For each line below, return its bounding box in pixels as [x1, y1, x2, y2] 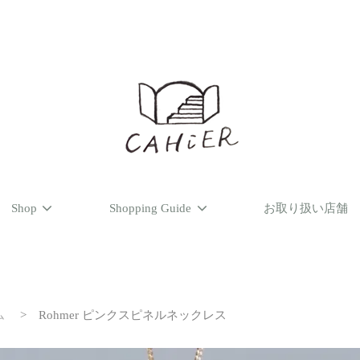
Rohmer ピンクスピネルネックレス [38, 308, 227, 321]
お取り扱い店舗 [264, 201, 349, 215]
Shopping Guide [109, 201, 191, 215]
